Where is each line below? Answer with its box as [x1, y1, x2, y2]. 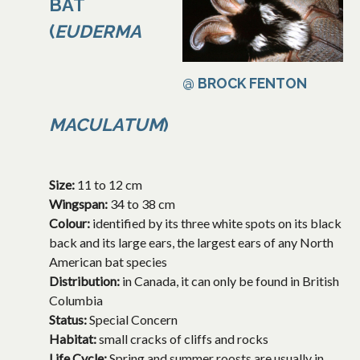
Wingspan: [49, 196, 110, 212]
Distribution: [49, 273, 122, 289]
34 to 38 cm [110, 196, 175, 212]
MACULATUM [49, 114, 163, 136]
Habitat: [49, 331, 99, 347]
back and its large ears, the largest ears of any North [49, 235, 333, 251]
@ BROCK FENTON [182, 75, 307, 92]
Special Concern [89, 312, 178, 328]
